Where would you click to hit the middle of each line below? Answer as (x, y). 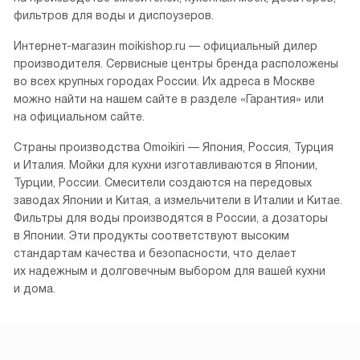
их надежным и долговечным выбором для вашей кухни (170, 271)
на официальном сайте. (79, 117)
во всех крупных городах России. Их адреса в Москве (164, 82)
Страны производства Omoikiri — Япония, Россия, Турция (174, 147)
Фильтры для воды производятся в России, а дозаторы (171, 218)
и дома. (35, 289)
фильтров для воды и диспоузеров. (114, 16)
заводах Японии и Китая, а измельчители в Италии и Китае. (178, 200)
